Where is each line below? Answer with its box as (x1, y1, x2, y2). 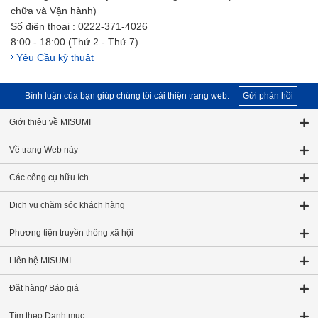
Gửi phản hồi (242, 91, 293, 101)
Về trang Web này (9, 145, 78, 155)
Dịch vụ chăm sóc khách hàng (9, 200, 125, 210)
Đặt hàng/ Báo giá (9, 283, 79, 293)
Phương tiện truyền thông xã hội (9, 228, 133, 238)
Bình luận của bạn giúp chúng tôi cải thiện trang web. (24, 91, 229, 101)
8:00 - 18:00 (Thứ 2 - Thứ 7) (11, 36, 138, 48)
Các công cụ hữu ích (9, 172, 89, 182)
